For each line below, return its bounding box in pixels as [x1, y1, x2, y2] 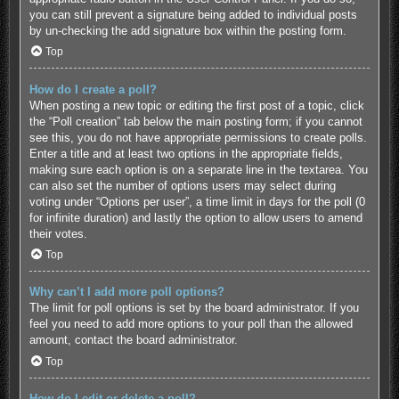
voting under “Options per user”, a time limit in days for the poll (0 [28, 194, 365, 208]
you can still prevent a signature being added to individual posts [28, 7, 357, 21]
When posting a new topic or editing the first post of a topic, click [28, 98, 364, 112]
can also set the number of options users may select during [28, 178, 336, 192]
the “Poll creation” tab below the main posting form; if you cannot [28, 114, 362, 128]
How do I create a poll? [28, 82, 157, 96]
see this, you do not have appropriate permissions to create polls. [28, 130, 367, 144]
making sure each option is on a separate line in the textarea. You [28, 162, 368, 176]
